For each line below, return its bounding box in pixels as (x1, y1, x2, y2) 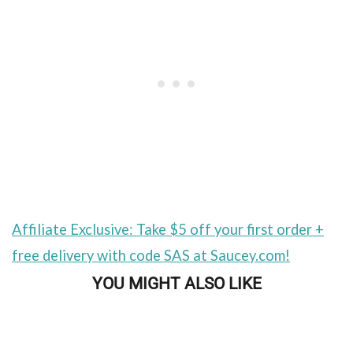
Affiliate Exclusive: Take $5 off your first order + (12, 221, 324, 239)
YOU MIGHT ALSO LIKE (91, 273, 262, 294)
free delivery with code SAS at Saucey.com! (12, 247, 290, 265)
